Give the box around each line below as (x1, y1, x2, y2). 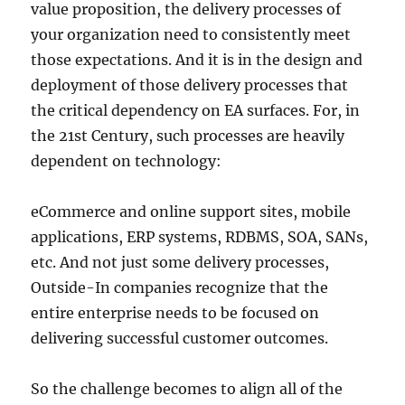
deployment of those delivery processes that (31, 76, 349, 95)
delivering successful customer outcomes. (31, 329, 329, 348)
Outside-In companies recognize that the (31, 278, 329, 297)
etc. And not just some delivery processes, (31, 253, 330, 272)
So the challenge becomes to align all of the (31, 380, 344, 399)
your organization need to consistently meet (31, 25, 352, 44)
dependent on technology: (31, 152, 222, 171)
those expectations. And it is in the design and (31, 51, 363, 70)
